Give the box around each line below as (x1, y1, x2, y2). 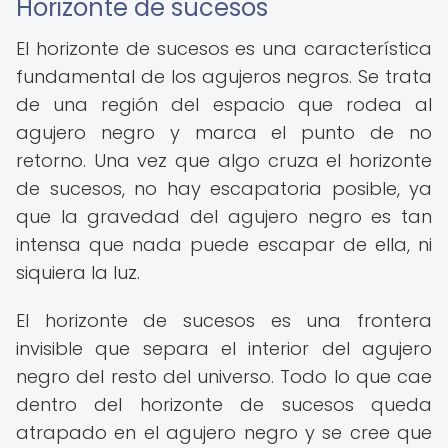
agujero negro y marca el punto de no (16, 120, 432, 145)
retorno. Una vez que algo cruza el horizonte (16, 148, 432, 173)
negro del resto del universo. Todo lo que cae (16, 364, 432, 389)
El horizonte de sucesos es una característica (16, 36, 432, 61)
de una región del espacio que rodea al (16, 92, 432, 117)
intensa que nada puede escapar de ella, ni (16, 232, 432, 257)
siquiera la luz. (16, 260, 140, 285)
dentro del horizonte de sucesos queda (16, 392, 432, 417)
